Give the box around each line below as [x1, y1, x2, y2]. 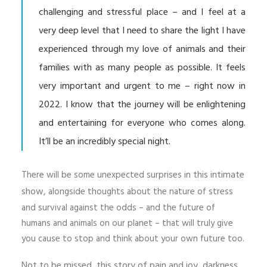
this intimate [193, 167, 244, 183]
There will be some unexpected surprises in [21, 168, 193, 182]
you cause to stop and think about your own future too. [21, 232, 244, 246]
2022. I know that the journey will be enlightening [39, 97, 246, 113]
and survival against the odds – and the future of [21, 201, 215, 215]
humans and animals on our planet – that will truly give [21, 216, 233, 231]
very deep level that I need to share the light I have [39, 23, 246, 39]
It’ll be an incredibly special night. [39, 134, 170, 150]
